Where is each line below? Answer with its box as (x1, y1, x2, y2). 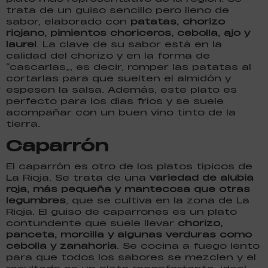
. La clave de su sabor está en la (36, 38, 222, 50)
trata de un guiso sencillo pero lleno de (6, 4, 229, 16)
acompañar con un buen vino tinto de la (6, 106, 236, 118)
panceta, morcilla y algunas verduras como (6, 228, 252, 240)
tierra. (6, 117, 40, 129)
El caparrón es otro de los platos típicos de (6, 160, 252, 172)
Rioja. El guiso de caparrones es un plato (6, 205, 237, 217)
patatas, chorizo (130, 15, 225, 27)
